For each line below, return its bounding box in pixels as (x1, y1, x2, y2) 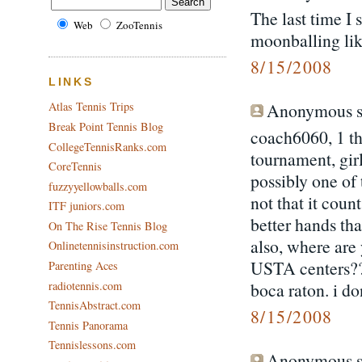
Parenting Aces (48, 257, 118, 273)
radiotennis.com (48, 277, 122, 293)
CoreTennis (48, 158, 102, 175)
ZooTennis (116, 18, 162, 33)
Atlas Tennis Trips (48, 99, 134, 115)
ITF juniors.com (48, 198, 124, 214)
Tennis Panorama (48, 317, 128, 333)
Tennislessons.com (48, 337, 136, 353)
